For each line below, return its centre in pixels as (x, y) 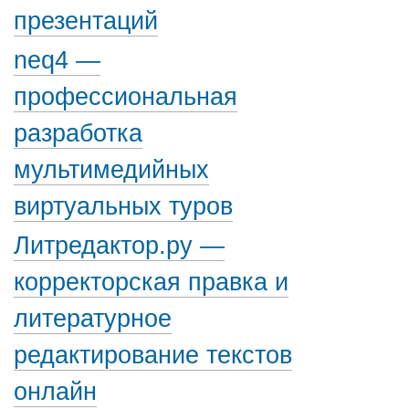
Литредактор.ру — (119, 246)
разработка (78, 133)
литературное (93, 319)
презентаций (86, 21)
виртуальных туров (123, 206)
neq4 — (57, 60)
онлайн (55, 392)
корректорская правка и (151, 282)
